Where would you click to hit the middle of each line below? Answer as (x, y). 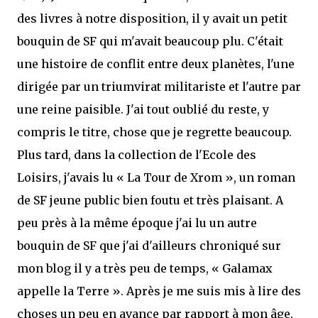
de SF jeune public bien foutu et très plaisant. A (150, 200)
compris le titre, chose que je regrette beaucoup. (154, 132)
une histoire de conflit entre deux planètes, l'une (156, 64)
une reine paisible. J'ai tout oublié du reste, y (143, 109)
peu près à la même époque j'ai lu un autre (137, 223)
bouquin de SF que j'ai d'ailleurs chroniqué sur (149, 246)
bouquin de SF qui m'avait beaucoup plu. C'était (150, 41)
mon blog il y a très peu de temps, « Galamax (145, 268)
